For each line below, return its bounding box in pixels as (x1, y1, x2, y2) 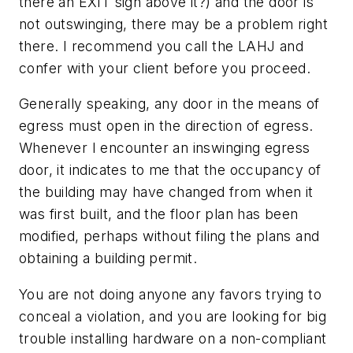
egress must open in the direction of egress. (19, 117, 314, 135)
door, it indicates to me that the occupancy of (19, 162, 321, 179)
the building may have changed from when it (19, 184, 314, 201)
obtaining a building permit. (19, 250, 198, 267)
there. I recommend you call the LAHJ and (19, 37, 303, 54)
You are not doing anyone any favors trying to (19, 286, 321, 303)
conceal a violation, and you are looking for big (19, 308, 327, 325)
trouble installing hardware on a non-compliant (19, 330, 327, 347)
